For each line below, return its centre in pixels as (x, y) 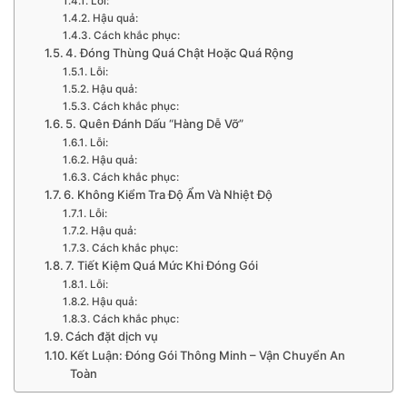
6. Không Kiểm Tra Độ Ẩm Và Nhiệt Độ (169, 195)
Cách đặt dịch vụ (112, 337)
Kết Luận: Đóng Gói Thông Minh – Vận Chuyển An (208, 356)
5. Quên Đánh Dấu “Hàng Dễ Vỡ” (155, 124)
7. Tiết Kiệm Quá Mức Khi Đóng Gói (162, 266)
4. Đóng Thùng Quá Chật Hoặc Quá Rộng (180, 53)
